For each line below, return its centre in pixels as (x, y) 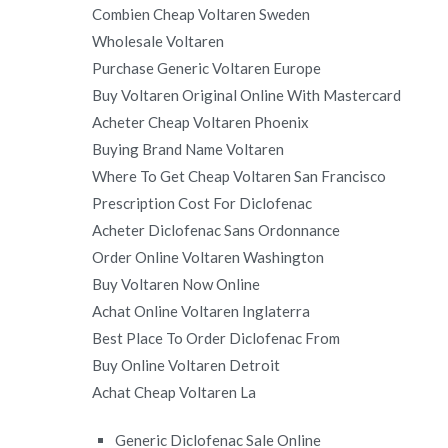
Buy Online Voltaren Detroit (186, 364)
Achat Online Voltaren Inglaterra (201, 310)
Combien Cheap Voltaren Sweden (201, 13)
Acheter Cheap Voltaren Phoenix (200, 121)
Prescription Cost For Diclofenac (202, 202)
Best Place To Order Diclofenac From (216, 337)
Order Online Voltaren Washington (208, 256)
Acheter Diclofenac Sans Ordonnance (216, 229)
